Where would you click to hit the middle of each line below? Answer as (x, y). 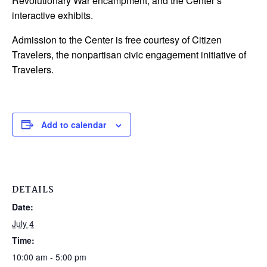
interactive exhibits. (52, 15)
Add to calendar (74, 124)
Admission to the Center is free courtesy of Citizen (117, 39)
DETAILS (33, 190)
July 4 (23, 223)
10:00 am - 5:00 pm (49, 257)
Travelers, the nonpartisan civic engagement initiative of (129, 54)
